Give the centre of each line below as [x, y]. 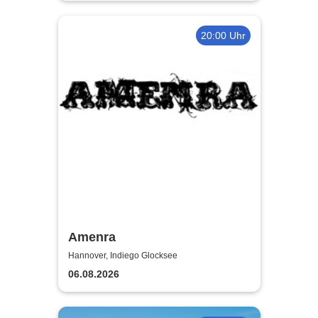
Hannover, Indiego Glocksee [122, 255]
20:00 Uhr [223, 35]
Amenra [92, 237]
